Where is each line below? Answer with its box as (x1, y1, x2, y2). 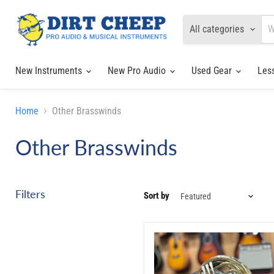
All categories (190, 23, 244, 35)
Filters (15, 187, 45, 201)
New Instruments (15, 64, 84, 76)
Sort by (144, 190, 169, 202)
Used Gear (191, 64, 234, 76)
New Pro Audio (108, 64, 168, 76)
